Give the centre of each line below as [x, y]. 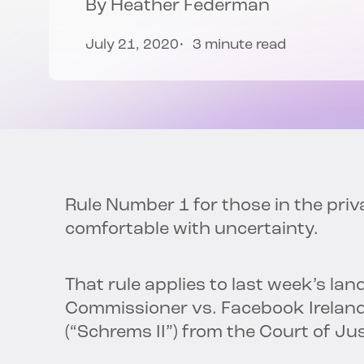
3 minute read [239, 45]
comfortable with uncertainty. [192, 230]
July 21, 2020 [132, 45]
